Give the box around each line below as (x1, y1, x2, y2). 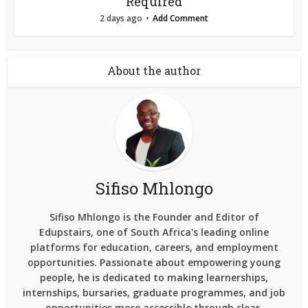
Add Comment (153, 12, 208, 24)
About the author (107, 63, 201, 78)
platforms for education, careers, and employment (30, 240, 278, 254)
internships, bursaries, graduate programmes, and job (23, 285, 285, 299)
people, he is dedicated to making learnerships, (40, 270, 268, 284)
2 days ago (100, 12, 142, 24)
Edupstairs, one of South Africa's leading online (39, 225, 269, 239)
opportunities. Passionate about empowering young (27, 255, 280, 269)
